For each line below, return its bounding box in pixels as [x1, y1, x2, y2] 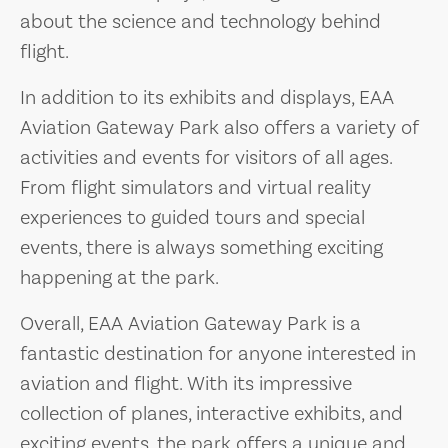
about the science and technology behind [20, 8, 381, 35]
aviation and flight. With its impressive [20, 370, 352, 397]
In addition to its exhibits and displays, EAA [20, 84, 394, 111]
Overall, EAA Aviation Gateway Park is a [20, 310, 361, 337]
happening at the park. [20, 264, 219, 291]
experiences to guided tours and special [20, 204, 365, 231]
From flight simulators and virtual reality [20, 174, 371, 201]
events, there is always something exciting [20, 234, 383, 261]
